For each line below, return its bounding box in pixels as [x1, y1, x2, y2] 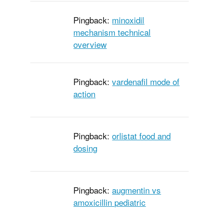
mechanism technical [73, 26, 151, 39]
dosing [73, 142, 98, 154]
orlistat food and [112, 130, 171, 142]
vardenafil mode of [112, 75, 180, 88]
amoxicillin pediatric [73, 196, 146, 209]
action [73, 88, 96, 100]
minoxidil [112, 14, 145, 26]
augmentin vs [112, 184, 161, 197]
